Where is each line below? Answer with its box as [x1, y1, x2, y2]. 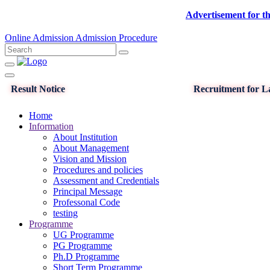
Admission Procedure [75, 33, 157, 43]
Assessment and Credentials [53, 175, 159, 186]
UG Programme [53, 230, 114, 240]
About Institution [53, 132, 118, 142]
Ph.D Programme [53, 251, 119, 262]
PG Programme [53, 240, 112, 251]
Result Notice [11, 84, 65, 94]
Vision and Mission [53, 154, 127, 164]
